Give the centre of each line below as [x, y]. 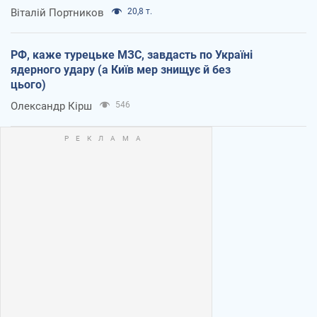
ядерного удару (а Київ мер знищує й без [121, 69]
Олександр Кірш [51, 106]
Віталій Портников [57, 12]
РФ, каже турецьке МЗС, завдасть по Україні [132, 54]
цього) [28, 84]
